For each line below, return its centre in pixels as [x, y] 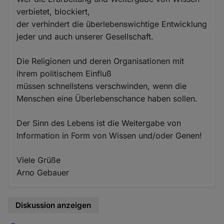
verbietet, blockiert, [53, 11]
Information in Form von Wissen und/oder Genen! [109, 135]
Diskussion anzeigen [53, 205]
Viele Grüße [39, 160]
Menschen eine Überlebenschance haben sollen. [107, 98]
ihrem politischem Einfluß [64, 73]
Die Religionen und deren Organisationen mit [100, 61]
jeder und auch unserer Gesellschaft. [85, 36]
